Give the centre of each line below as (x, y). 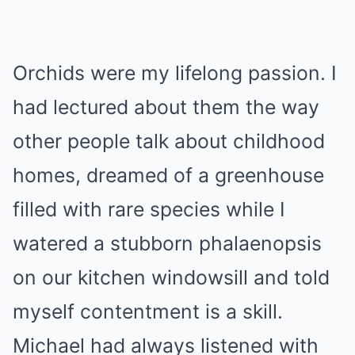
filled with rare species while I (149, 209)
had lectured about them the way (166, 107)
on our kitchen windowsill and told (171, 277)
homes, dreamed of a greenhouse (168, 175)
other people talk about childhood (169, 141)
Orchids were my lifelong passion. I (175, 73)
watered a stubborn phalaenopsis (167, 243)
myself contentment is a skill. (148, 311)
